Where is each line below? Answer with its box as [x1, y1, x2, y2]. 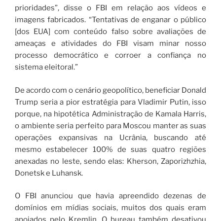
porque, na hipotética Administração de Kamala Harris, [15, 109, 206, 118]
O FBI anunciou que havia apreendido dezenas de [15, 191, 206, 201]
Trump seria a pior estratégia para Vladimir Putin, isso [15, 97, 206, 107]
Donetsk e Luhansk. [15, 168, 83, 178]
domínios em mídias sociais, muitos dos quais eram [15, 203, 206, 213]
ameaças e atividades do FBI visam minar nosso [15, 39, 206, 48]
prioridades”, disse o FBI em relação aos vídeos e [15, 3, 206, 13]
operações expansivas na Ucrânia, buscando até [15, 133, 206, 142]
